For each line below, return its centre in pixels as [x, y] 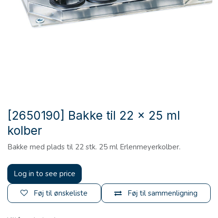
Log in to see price [45, 174]
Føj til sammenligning [162, 193]
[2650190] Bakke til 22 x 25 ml [94, 116]
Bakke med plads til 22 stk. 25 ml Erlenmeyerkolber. [94, 147]
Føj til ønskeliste [61, 193]
